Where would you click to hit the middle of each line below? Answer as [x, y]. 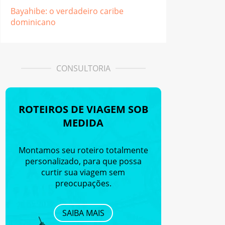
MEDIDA [83, 123]
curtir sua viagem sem [83, 172]
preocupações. [83, 183]
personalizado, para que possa [83, 161]
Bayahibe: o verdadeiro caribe [67, 11]
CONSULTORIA [83, 68]
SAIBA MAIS [83, 213]
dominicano [33, 22]
